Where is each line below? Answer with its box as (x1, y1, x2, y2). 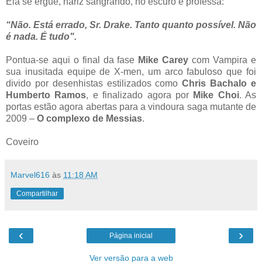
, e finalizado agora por (86, 89, 194, 100)
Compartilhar (16, 189, 58, 198)
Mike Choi (193, 89, 239, 100)
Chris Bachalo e (182, 78, 257, 88)
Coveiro (6, 136, 39, 147)
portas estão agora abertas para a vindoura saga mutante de (6, 101, 256, 112)
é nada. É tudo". (6, 31, 77, 42)
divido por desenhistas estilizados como (6, 78, 182, 88)
